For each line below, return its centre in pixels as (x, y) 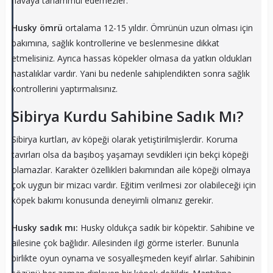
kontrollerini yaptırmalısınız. (64, 88)
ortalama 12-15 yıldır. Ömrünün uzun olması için (159, 27)
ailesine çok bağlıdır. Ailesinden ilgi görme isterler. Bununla (125, 243)
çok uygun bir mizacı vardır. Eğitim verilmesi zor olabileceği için (133, 185)
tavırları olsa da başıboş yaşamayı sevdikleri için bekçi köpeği (130, 154)
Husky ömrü (38, 27)
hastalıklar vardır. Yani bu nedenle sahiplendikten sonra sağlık (130, 73)
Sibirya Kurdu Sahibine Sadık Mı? (127, 116)
